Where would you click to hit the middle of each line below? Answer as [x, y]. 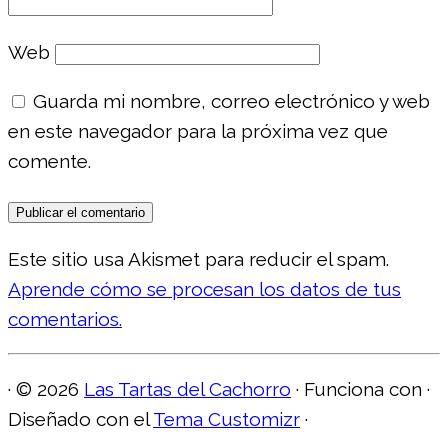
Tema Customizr [226, 418]
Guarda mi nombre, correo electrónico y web [231, 100]
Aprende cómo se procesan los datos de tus [204, 288]
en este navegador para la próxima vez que [198, 130]
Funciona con [363, 388]
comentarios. [65, 318]
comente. [49, 160]
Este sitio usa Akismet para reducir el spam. [198, 258]
